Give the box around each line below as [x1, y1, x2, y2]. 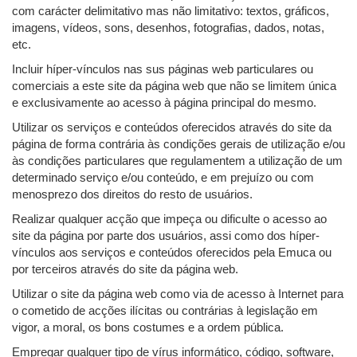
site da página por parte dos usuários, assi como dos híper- [12, 229, 320, 243]
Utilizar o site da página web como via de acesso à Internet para [12, 287, 343, 301]
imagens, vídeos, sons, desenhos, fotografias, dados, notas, [12, 21, 324, 35]
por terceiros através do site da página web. [12, 262, 238, 277]
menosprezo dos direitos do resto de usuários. [12, 187, 253, 202]
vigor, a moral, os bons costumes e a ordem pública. [12, 320, 284, 335]
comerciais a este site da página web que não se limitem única [12, 79, 336, 93]
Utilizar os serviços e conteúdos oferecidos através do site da [12, 120, 331, 135]
